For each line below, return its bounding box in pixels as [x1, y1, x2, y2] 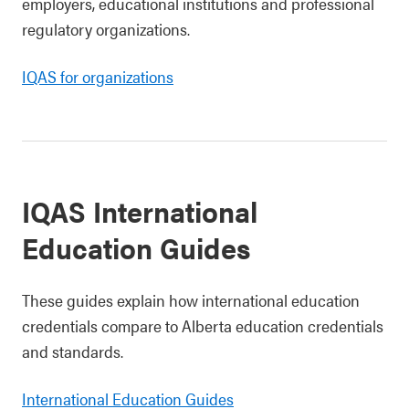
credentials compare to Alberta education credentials [22, 313, 383, 337]
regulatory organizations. [22, 16, 190, 40]
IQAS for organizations [22, 64, 173, 88]
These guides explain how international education [22, 288, 360, 311]
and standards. [22, 339, 123, 362]
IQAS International [22, 189, 257, 231]
